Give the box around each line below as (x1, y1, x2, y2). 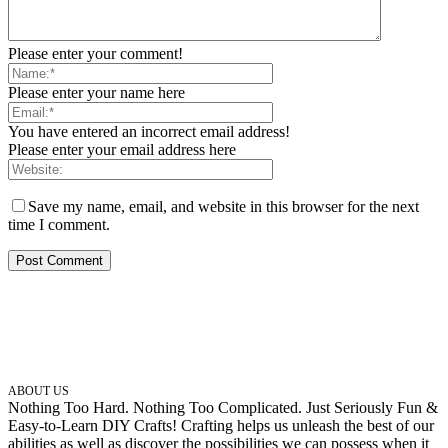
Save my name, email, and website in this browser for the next (28, 197, 419, 215)
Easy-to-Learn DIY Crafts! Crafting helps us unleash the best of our (8, 416, 434, 434)
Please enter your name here (8, 83, 185, 101)
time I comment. (8, 215, 110, 233)
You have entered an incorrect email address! (8, 122, 290, 140)
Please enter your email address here (8, 140, 236, 158)
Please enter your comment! (8, 44, 183, 62)
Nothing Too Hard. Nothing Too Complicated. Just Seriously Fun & (8, 398, 438, 416)
